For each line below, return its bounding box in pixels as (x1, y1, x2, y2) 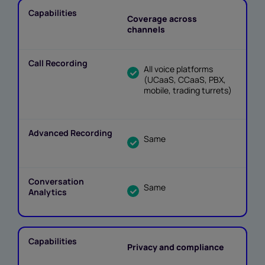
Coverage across (127, 13, 198, 25)
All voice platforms (144, 63, 214, 75)
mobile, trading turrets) (144, 85, 232, 96)
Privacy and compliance (127, 241, 225, 253)
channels (127, 24, 166, 35)
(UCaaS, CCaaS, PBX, (144, 74, 227, 86)
